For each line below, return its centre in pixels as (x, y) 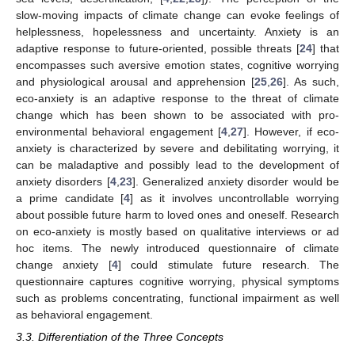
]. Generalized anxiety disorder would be (236, 181)
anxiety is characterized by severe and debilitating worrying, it (177, 148)
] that (326, 48)
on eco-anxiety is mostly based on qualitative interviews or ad (177, 231)
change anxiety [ (64, 264)
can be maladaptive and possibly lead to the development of (177, 164)
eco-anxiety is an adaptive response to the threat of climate (177, 98)
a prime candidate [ (70, 198)
